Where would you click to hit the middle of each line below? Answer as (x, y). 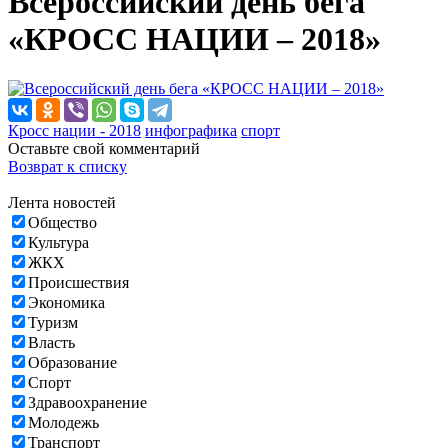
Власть (51, 342)
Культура (58, 242)
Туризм (53, 322)
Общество (62, 222)
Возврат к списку (67, 166)
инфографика (191, 130)
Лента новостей (62, 202)
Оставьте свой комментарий (104, 148)
